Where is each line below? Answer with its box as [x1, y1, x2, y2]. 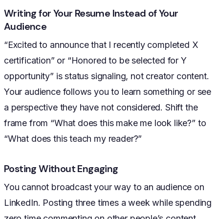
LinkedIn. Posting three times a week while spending [4, 197, 212, 208]
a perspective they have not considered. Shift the [4, 102, 198, 113]
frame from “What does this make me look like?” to [4, 118, 206, 129]
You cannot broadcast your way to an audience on [4, 182, 204, 193]
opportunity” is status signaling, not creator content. [4, 71, 209, 82]
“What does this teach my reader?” [4, 133, 142, 144]
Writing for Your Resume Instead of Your [4, 7, 178, 20]
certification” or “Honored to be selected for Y [4, 55, 187, 66]
